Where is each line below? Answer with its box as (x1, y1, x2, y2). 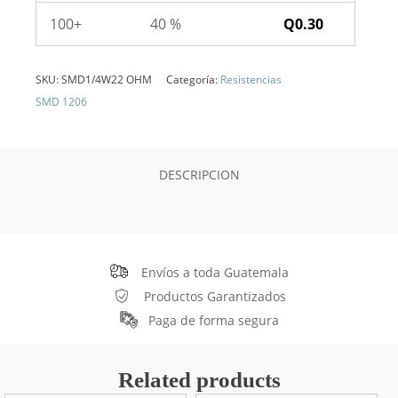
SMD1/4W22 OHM (61, 72, 152, 87)
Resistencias (220, 72, 282, 87)
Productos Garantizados (143, 288, 286, 305)
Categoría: (166, 72, 220, 87)
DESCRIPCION (158, 166, 240, 183)
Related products (117, 368, 281, 392)
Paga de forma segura (147, 312, 279, 329)
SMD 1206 (36, 94, 87, 109)
